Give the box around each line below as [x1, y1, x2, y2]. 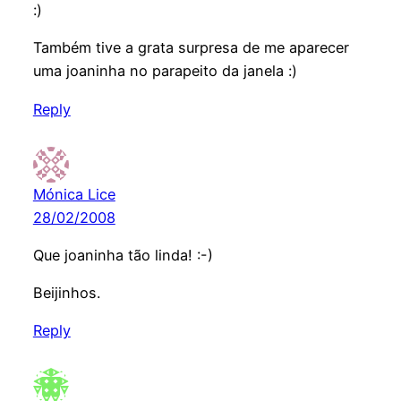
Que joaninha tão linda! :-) [32, 245, 213, 264]
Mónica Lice [32, 184, 115, 203]
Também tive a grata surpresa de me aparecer [32, 38, 349, 57]
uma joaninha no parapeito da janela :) [32, 62, 297, 81]
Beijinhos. [32, 284, 100, 303]
